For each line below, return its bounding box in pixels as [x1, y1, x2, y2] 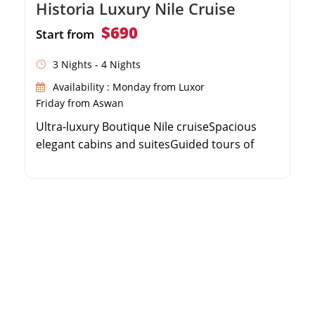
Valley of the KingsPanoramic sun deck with [36, 153, 265, 169]
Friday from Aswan [36, 96, 124, 110]
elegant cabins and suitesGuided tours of [36, 136, 254, 152]
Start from [36, 25, 94, 42]
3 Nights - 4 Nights [53, 57, 141, 71]
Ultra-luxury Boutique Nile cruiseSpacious [36, 118, 257, 134]
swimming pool [36, 171, 117, 187]
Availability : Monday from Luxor [53, 79, 205, 94]
